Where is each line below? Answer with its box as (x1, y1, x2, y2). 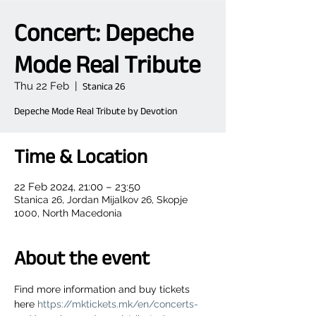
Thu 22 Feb (14, 80, 69, 92)
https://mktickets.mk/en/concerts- (37, 298, 198, 310)
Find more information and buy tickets (14, 284, 193, 295)
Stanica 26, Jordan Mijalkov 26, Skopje (14, 194, 188, 205)
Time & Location (14, 145, 147, 167)
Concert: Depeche (14, 18, 193, 46)
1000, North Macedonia (14, 207, 122, 219)
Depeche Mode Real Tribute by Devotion (14, 105, 177, 116)
